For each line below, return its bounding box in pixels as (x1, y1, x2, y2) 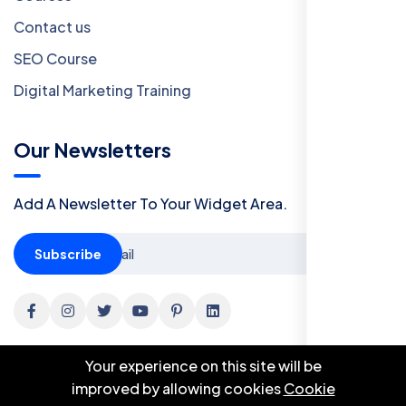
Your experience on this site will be (84, 356, 322, 375)
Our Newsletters (14, 136, 171, 162)
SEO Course (14, 48, 97, 68)
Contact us (14, 16, 91, 36)
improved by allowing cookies (71, 379, 284, 398)
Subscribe (34, 245, 101, 262)
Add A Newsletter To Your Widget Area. (14, 193, 287, 213)
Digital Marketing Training (14, 80, 191, 100)
